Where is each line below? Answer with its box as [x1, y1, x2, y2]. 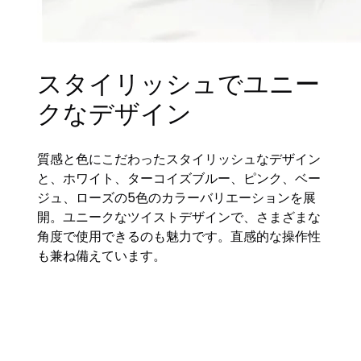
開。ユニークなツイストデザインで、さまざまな [37, 207, 322, 226]
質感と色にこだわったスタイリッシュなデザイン [37, 149, 322, 168]
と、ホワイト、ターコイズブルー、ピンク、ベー [37, 168, 322, 188]
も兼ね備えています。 [37, 246, 167, 265]
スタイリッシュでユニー [37, 65, 321, 102]
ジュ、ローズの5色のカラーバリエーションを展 [37, 188, 317, 207]
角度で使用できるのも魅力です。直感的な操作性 [37, 226, 322, 246]
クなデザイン [37, 95, 193, 131]
